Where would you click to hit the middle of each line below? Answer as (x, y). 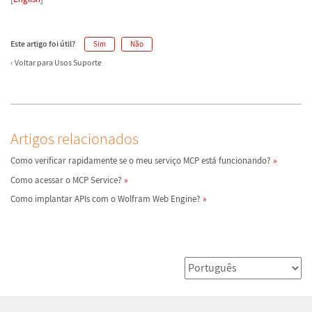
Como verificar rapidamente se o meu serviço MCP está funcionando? (141, 161)
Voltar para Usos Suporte (58, 63)
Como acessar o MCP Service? (66, 180)
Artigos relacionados (75, 139)
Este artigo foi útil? (43, 44)
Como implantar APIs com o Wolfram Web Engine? (106, 198)
